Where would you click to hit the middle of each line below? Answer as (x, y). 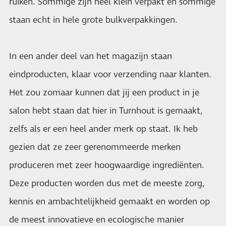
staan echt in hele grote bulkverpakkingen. (93, 20)
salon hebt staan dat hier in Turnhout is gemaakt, (106, 111)
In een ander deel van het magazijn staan (91, 56)
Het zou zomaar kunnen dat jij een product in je (104, 93)
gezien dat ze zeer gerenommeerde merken (95, 147)
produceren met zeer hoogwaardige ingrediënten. (107, 165)
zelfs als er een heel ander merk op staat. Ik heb (103, 129)
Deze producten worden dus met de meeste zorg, (107, 183)
